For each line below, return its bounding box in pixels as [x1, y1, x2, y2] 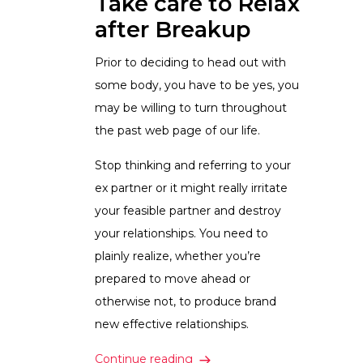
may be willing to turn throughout [95, 100, 287, 116]
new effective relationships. [95, 317, 252, 332]
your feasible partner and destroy [95, 203, 281, 219]
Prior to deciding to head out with [95, 55, 286, 70]
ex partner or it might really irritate [95, 181, 288, 196]
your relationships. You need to [95, 226, 268, 241]
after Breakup [95, 16, 250, 44]
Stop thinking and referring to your [95, 158, 291, 173]
